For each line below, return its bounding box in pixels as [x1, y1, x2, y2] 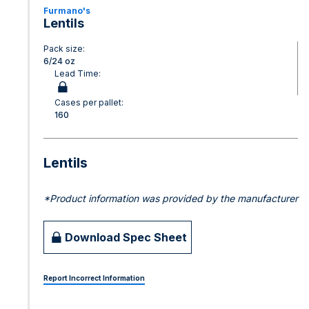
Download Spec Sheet [65, 230, 187, 244]
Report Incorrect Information [43, 274, 145, 282]
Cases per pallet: [54, 97, 123, 108]
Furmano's [43, 6, 90, 16]
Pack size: [43, 43, 85, 54]
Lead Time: [54, 68, 101, 79]
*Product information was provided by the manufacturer [43, 192, 298, 204]
